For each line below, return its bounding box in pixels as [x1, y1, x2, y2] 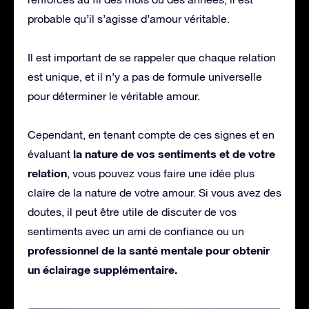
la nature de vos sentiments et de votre [70, 146, 275, 160]
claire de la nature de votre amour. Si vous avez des [28, 186, 281, 199]
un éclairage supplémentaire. [28, 262, 177, 276]
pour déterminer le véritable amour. [28, 89, 200, 102]
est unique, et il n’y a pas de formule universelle [28, 70, 262, 83]
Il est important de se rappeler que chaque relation [28, 50, 276, 63]
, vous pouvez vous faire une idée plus [67, 166, 255, 179]
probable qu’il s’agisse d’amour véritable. [28, 12, 230, 25]
